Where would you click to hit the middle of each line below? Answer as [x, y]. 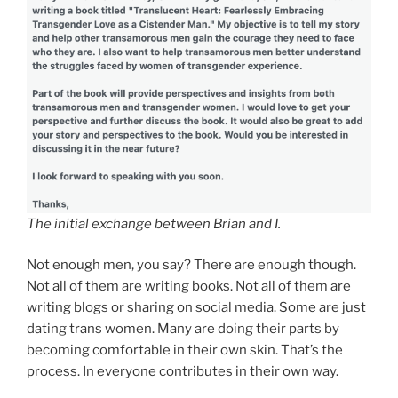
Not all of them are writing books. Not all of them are [189, 287]
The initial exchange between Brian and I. [154, 223]
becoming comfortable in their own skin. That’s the [185, 350]
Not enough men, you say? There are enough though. [191, 265]
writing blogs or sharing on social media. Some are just [196, 308]
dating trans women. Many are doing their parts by [183, 329]
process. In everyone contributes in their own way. [183, 372]
